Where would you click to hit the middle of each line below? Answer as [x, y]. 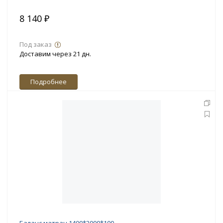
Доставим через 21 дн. [55, 54]
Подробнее [49, 82]
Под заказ [36, 45]
